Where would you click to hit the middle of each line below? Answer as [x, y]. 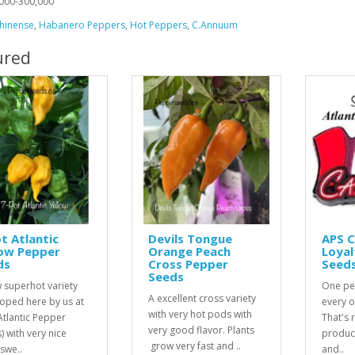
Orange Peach [189, 252]
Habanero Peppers [82, 25]
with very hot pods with [200, 315]
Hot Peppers [158, 25]
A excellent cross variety [202, 299]
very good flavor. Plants [201, 330]
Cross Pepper [188, 264]
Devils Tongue [190, 239]
